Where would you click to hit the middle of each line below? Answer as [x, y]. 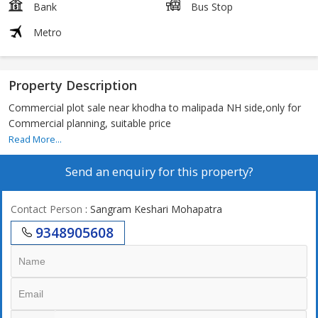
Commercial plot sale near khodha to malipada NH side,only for [155, 108]
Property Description [73, 86]
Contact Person [46, 209]
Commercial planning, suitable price [90, 124]
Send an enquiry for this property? [159, 172]
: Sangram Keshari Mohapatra [152, 209]
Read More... [35, 140]
